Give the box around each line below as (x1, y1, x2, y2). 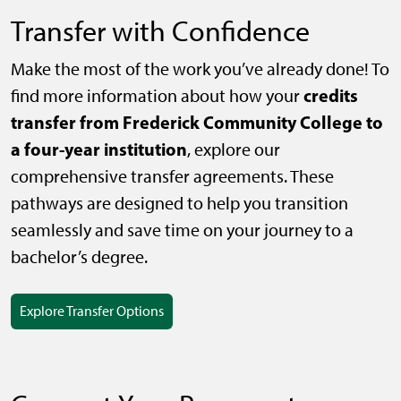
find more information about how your (11, 85, 303, 107)
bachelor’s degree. (11, 246, 148, 269)
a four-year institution (11, 138, 187, 161)
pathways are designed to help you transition (11, 192, 348, 215)
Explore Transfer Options (20, 303, 164, 320)
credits (303, 84, 358, 107)
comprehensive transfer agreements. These (11, 166, 334, 188)
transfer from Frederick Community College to (11, 111, 383, 134)
